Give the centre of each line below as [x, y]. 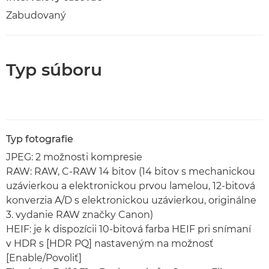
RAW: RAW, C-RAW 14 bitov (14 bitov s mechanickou [131, 171]
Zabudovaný [36, 15]
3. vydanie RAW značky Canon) [80, 215]
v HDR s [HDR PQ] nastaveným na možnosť [110, 243]
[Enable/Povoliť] [44, 258]
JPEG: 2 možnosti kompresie [74, 157]
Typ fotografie [40, 139]
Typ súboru [54, 70]
